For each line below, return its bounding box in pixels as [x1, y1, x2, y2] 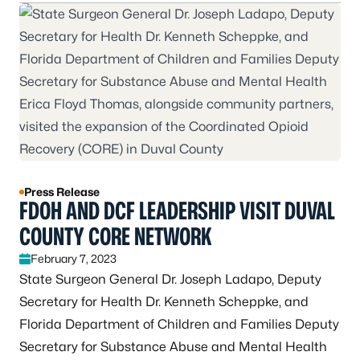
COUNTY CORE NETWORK [19, 221, 212, 251]
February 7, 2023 [31, 251, 117, 265]
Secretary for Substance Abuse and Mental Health [19, 338, 327, 354]
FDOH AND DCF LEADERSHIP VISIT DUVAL [19, 195, 335, 225]
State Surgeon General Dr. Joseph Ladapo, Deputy [19, 271, 321, 287]
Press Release [24, 184, 100, 198]
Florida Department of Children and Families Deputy [19, 316, 339, 332]
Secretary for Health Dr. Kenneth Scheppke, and [19, 293, 309, 309]
